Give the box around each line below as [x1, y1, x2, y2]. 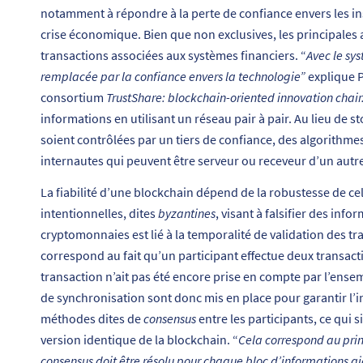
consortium [41, 88, 106, 105]
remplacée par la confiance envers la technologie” [41, 67, 305, 84]
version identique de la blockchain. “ [41, 331, 238, 348]
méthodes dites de [41, 310, 143, 327]
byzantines [158, 205, 216, 222]
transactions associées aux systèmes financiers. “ [41, 46, 306, 63]
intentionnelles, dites [41, 205, 158, 222]
